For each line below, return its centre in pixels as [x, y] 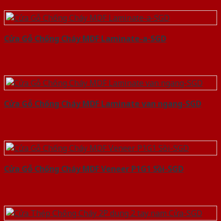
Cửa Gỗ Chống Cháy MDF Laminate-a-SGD [85, 39]
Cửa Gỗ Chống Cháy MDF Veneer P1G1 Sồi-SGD [94, 169]
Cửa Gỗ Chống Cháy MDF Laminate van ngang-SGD [103, 104]
